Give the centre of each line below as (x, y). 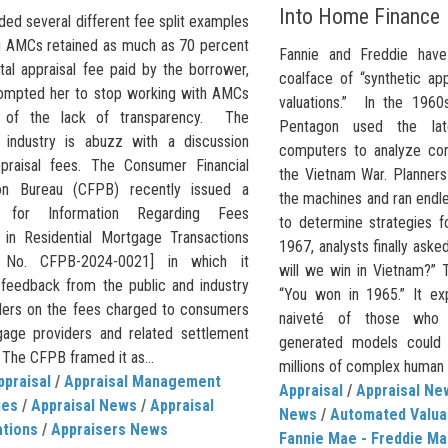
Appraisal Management (142, 381)
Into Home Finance (359, 16)
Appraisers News (109, 429)
